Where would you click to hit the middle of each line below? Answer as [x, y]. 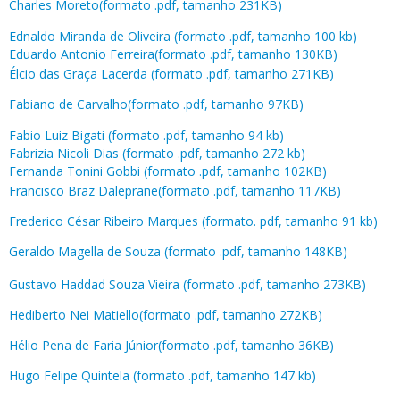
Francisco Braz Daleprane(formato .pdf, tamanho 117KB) [175, 190]
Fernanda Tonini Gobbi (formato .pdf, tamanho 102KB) [170, 171]
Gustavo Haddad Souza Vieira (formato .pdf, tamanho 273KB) [187, 284]
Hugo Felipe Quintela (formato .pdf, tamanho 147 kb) [162, 375]
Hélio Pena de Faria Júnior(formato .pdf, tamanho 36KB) [171, 345]
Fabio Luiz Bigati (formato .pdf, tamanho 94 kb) [146, 135]
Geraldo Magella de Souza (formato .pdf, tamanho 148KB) [180, 251]
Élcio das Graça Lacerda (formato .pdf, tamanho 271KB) [173, 73]
